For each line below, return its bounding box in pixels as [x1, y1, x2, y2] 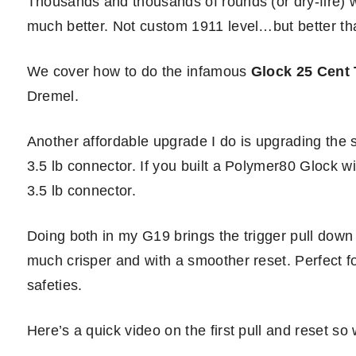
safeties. [26, 277, 83, 293]
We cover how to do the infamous [26, 64, 251, 79]
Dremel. [26, 88, 79, 104]
